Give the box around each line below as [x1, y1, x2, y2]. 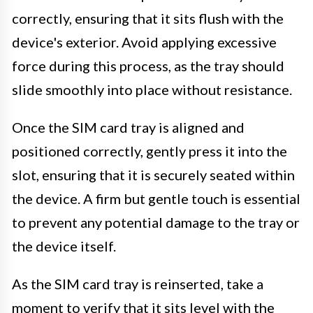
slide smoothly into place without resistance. [12, 80, 292, 98]
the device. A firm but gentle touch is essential [12, 189, 300, 207]
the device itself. [12, 237, 116, 254]
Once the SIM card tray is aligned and [12, 118, 245, 136]
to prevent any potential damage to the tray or [12, 213, 300, 231]
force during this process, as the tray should [12, 57, 284, 74]
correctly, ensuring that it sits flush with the [12, 9, 284, 27]
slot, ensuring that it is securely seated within [12, 166, 295, 183]
